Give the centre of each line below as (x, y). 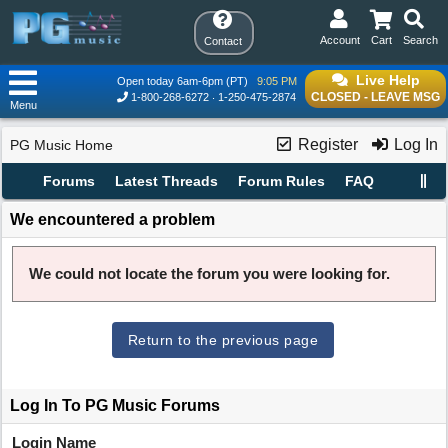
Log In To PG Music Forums (115, 405)
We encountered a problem (112, 219)
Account (340, 40)
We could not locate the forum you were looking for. (209, 273)
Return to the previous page (223, 340)
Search (420, 40)
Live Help (387, 80)
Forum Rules (281, 181)
